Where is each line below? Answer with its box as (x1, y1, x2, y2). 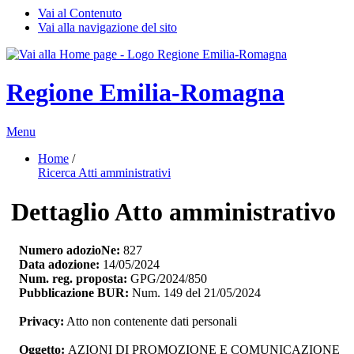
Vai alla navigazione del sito (38, 21, 177, 34)
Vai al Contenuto (38, 6, 122, 20)
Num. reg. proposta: (19, 272, 127, 286)
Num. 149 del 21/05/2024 (129, 286, 261, 300)
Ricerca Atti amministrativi (38, 165, 171, 179)
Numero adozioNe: (19, 243, 120, 258)
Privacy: (19, 314, 64, 329)
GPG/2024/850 (127, 272, 207, 286)
